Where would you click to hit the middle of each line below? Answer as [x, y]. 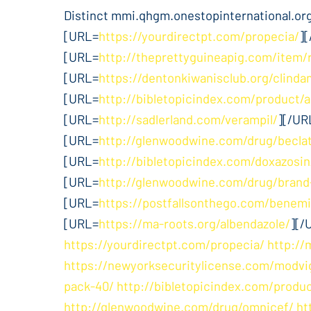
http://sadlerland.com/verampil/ [188, 119]
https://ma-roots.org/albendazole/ [194, 223]
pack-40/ [89, 286]
